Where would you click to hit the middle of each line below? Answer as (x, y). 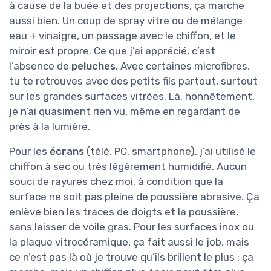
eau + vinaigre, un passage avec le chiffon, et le (122, 36)
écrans (67, 152)
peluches (93, 66)
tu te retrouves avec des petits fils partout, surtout (133, 81)
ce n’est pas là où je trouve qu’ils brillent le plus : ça (131, 257)
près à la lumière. (50, 127)
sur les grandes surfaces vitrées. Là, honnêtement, (132, 96)
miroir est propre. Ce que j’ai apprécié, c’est (112, 51)
